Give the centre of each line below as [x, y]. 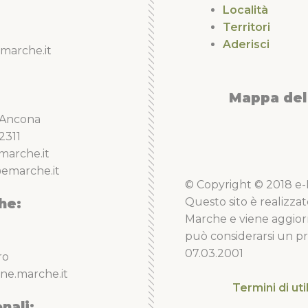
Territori [246, 27]
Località [245, 10]
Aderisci [246, 44]
